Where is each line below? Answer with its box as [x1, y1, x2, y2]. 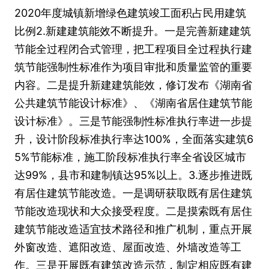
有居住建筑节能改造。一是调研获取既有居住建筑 [14, 187, 252, 199]
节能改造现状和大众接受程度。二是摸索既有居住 [14, 205, 252, 217]
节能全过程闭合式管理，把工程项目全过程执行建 [14, 43, 252, 55]
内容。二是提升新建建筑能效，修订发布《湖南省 [14, 79, 252, 91]
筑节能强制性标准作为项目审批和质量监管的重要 [14, 61, 252, 73]
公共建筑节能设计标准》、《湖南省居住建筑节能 [14, 97, 252, 109]
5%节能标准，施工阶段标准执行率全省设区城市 [14, 151, 246, 163]
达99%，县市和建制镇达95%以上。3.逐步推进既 [14, 169, 252, 181]
